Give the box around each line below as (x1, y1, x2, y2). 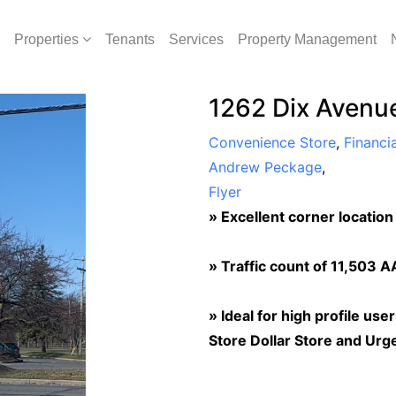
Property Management (238, 32, 377, 47)
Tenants (105, 32, 155, 47)
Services (169, 32, 224, 47)
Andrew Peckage (208, 158, 322, 176)
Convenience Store (208, 133, 336, 151)
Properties (14, 32, 79, 47)
